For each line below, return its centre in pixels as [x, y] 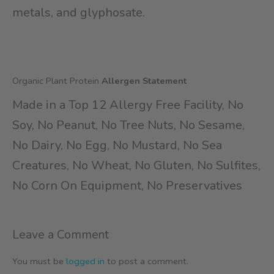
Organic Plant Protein [57, 81]
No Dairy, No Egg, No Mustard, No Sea [117, 145]
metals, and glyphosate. [79, 12]
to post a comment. [146, 261]
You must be [39, 261]
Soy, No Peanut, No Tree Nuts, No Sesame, [128, 125]
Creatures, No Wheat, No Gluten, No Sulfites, [136, 165]
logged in [85, 261]
